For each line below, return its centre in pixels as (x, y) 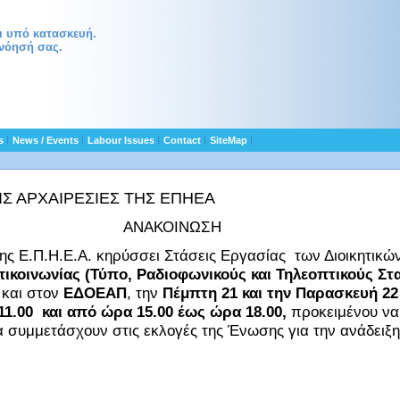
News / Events (46, 140)
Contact (182, 140)
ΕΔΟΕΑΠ (95, 293)
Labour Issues (121, 140)
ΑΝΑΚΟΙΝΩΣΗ (172, 227)
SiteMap (229, 140)
